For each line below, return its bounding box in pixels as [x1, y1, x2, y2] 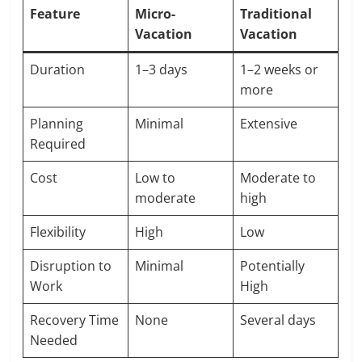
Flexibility [30, 223, 86, 241]
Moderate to [240, 169, 317, 187]
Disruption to [30, 257, 112, 275]
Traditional [240, 5, 313, 23]
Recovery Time [30, 311, 120, 329]
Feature [30, 5, 81, 23]
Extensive [240, 115, 298, 133]
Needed [30, 331, 78, 349]
